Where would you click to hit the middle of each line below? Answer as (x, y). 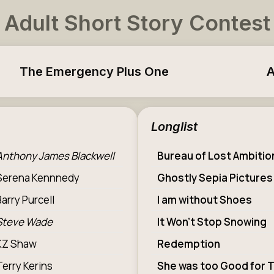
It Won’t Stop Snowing (212, 222)
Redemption (188, 244)
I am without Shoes (204, 200)
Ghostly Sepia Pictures (215, 178)
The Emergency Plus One (94, 72)
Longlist (174, 127)
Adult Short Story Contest (137, 23)
